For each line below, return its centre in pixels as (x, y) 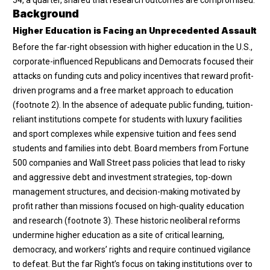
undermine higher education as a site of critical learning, (118, 235)
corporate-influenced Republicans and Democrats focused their (133, 61)
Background (46, 13)
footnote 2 (36, 105)
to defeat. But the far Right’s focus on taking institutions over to (133, 264)
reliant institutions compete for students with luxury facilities (127, 119)
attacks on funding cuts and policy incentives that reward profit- (133, 76)
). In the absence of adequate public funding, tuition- (155, 105)
